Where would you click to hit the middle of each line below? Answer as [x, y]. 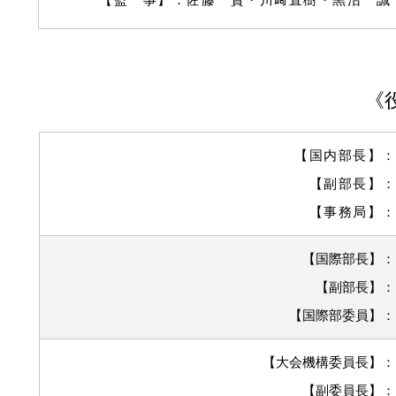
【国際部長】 [342, 259]
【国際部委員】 [335, 315]
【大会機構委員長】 [322, 362]
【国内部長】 [338, 155]
